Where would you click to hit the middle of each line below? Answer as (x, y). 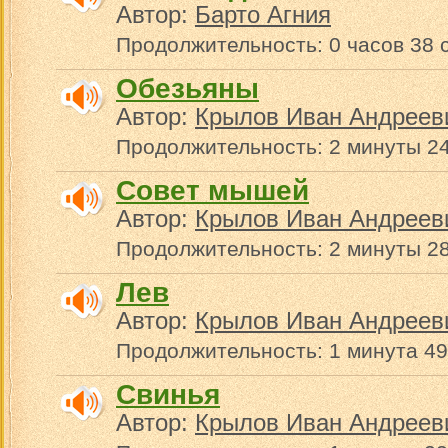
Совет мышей (212, 190)
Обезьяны (187, 88)
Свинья (168, 394)
